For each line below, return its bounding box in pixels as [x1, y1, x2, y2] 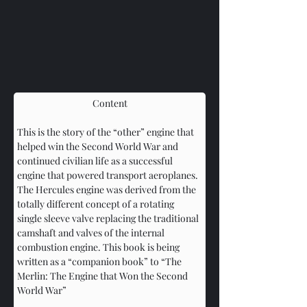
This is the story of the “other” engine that [17, 125, 196, 138]
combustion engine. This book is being [17, 240, 182, 254]
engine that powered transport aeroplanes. [17, 168, 200, 182]
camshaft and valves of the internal [17, 225, 167, 239]
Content [92, 96, 127, 110]
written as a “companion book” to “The [17, 254, 184, 268]
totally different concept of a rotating [17, 197, 176, 210]
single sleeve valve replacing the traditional [17, 211, 201, 225]
